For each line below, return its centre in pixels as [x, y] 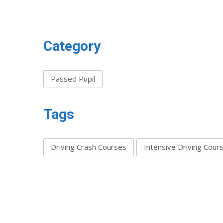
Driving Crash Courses [88, 147]
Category [72, 46]
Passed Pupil [73, 78]
